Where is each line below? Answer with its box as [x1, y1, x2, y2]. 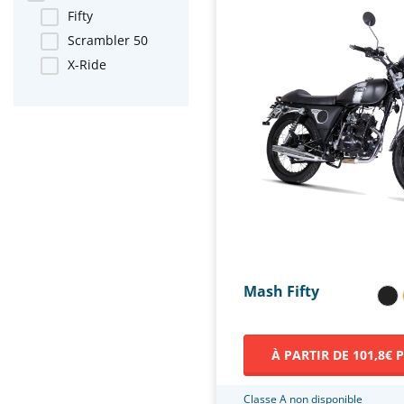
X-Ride [68, 56, 106, 73]
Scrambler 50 [68, 32, 148, 49]
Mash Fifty [243, 280, 319, 301]
